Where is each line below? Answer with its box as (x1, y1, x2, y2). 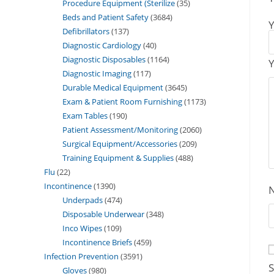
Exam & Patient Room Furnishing (62, 95, 182, 107)
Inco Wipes (62, 222, 102, 234)
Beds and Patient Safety (62, 11, 149, 23)
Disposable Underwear (62, 208, 144, 220)
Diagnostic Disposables (62, 53, 146, 65)
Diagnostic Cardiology (62, 39, 141, 51)
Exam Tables (62, 109, 108, 121)
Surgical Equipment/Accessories (62, 138, 177, 149)
